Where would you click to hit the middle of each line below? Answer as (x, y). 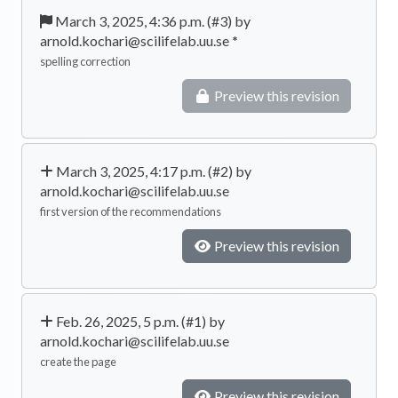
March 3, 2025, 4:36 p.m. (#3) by (151, 20)
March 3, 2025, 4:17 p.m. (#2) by (152, 171)
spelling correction (85, 61)
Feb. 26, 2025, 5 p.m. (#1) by (139, 321)
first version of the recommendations (131, 211)
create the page (78, 361)
